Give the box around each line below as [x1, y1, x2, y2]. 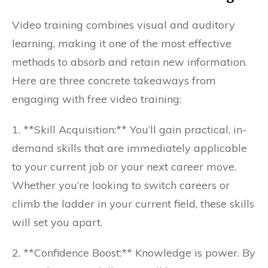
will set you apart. [12, 215, 102, 229]
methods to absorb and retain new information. [12, 55, 247, 69]
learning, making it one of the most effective [12, 36, 232, 50]
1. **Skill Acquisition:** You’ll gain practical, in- [12, 123, 246, 136]
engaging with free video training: [12, 92, 181, 106]
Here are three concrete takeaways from [12, 74, 216, 87]
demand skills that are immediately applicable [12, 141, 247, 155]
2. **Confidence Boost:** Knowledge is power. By [12, 246, 255, 260]
